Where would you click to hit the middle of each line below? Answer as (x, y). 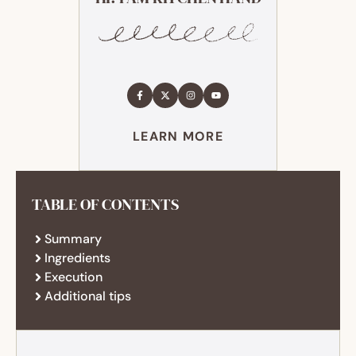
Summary (73, 238)
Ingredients (77, 257)
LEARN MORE (178, 136)
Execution (74, 277)
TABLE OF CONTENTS (105, 204)
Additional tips (88, 296)
